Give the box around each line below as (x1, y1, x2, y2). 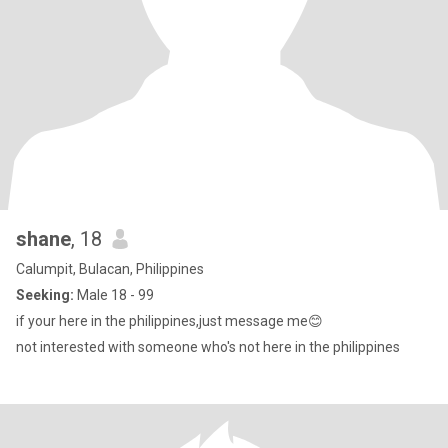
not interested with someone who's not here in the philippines (16, 339, 400, 355)
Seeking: (16, 287, 74, 303)
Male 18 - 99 (74, 287, 154, 303)
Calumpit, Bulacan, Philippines (16, 261, 204, 277)
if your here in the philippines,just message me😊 (16, 313, 323, 329)
